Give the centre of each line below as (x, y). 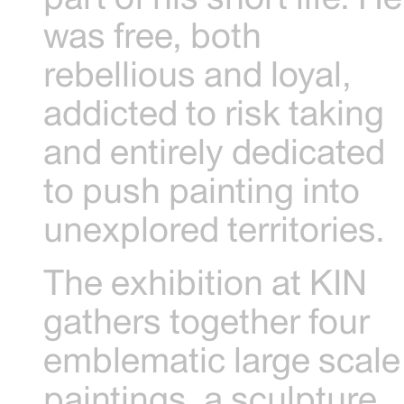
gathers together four (207, 320)
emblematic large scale (222, 359)
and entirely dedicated (215, 151)
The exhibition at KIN (206, 281)
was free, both (153, 34)
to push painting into (202, 189)
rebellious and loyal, (198, 73)
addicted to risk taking (214, 112)
